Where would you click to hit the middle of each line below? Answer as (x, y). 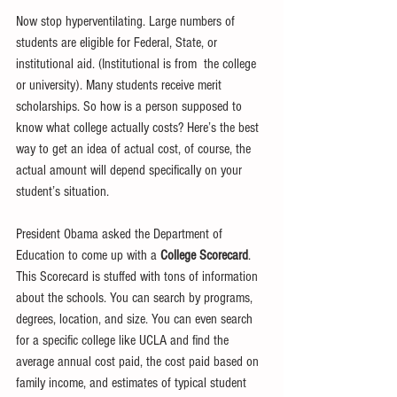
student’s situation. (64, 191)
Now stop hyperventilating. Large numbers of (127, 21)
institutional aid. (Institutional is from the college (138, 63)
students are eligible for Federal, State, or (118, 42)
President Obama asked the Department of (121, 234)
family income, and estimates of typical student (133, 382)
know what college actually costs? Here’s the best (139, 127)
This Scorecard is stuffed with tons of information (139, 276)
